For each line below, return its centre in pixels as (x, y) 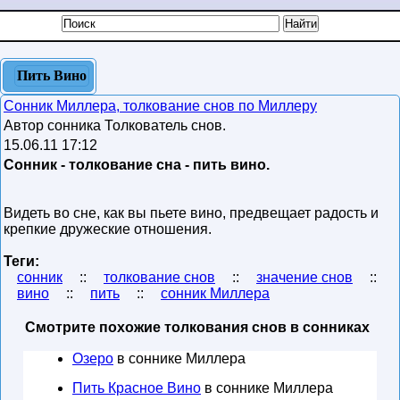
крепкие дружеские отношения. (108, 229)
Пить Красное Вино (137, 388)
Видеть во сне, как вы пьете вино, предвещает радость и (191, 213)
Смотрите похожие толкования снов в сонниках (197, 327)
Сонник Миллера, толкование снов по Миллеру (160, 106)
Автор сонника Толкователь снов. (117, 125)
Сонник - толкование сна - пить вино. (137, 165)
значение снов (304, 277)
